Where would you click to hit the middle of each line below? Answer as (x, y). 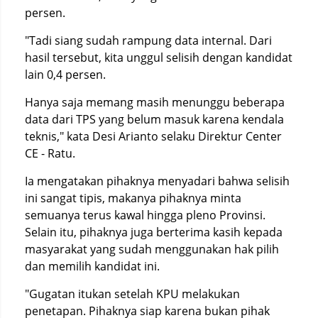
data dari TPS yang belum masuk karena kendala (154, 119)
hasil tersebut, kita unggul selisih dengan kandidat (159, 57)
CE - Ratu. (50, 153)
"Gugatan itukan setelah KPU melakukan (132, 294)
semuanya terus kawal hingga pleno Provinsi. (145, 215)
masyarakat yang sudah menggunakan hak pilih (152, 249)
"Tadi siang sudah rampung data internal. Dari (148, 40)
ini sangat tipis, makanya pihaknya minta (133, 198)
